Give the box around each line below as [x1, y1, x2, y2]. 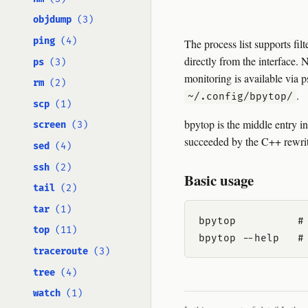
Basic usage [184, 170, 254, 190]
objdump [33, 14, 71, 26]
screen [33, 119, 66, 131]
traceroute [33, 245, 88, 257]
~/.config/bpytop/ [187, 91, 293, 102]
